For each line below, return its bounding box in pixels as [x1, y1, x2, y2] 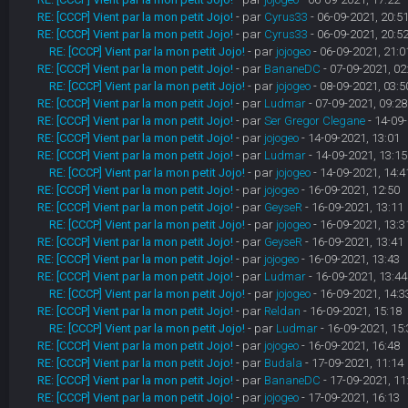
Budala [263, 356, 302, 370]
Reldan [263, 304, 301, 318]
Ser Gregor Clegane [263, 114, 365, 127]
